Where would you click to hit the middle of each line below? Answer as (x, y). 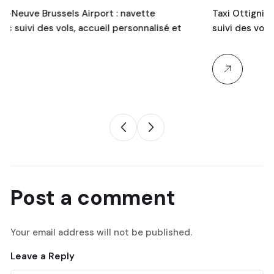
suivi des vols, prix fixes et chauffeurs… (183, 28)
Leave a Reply (43, 256)
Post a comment (93, 198)
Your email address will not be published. (101, 232)
